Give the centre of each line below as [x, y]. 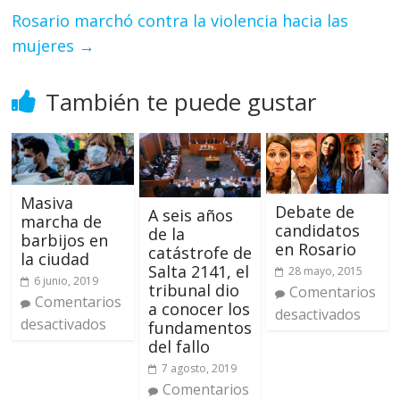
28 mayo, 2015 [325, 271]
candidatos [317, 231]
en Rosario [315, 250]
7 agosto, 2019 [199, 369]
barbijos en [65, 241]
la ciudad [55, 259]
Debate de [314, 212]
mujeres [46, 46]
